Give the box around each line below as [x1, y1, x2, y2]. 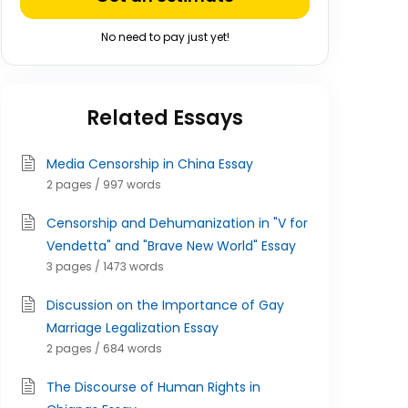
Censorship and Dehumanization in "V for [46, 214, 308, 232]
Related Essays [87, 104, 243, 132]
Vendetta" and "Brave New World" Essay [46, 237, 296, 255]
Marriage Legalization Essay [46, 319, 219, 337]
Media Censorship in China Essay [46, 155, 253, 173]
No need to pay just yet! [100, 29, 229, 45]
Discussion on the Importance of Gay [46, 296, 284, 314]
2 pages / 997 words [46, 177, 161, 192]
